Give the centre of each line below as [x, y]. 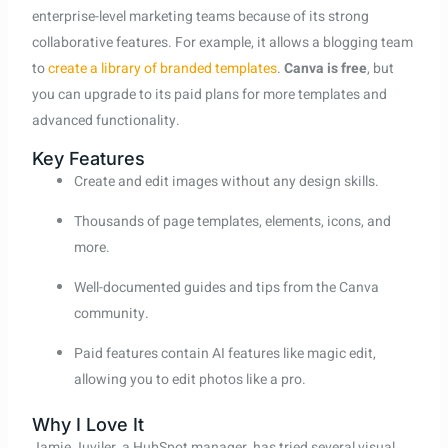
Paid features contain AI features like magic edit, [224, 354]
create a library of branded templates [162, 69]
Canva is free [325, 69]
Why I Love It [87, 425]
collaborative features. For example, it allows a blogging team [222, 43]
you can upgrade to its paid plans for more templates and [209, 95]
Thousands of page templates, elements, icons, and [232, 222]
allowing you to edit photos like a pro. [189, 380]
